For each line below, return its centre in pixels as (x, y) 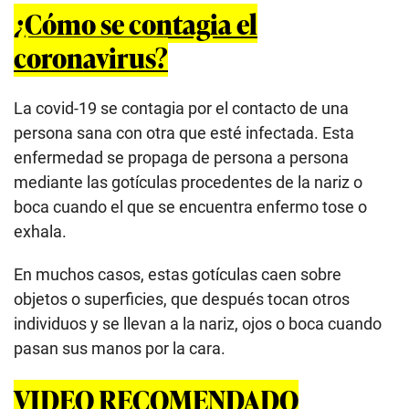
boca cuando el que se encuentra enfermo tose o (190, 206)
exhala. (40, 231)
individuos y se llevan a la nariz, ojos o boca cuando (198, 323)
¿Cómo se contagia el (136, 23)
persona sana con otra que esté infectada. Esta (184, 132)
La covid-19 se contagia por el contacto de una (181, 108)
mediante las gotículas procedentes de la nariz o (188, 182)
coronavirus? (91, 57)
